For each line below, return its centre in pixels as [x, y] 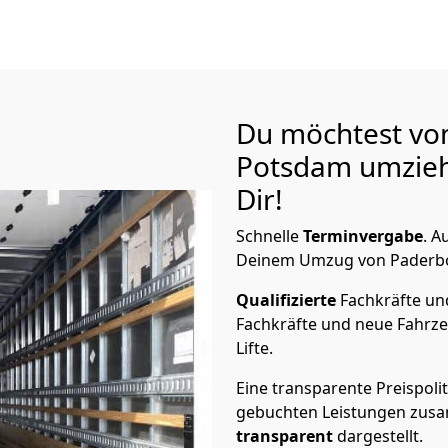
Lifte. [256, 348]
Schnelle [269, 236]
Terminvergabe [363, 236]
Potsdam [297, 166]
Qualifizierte [288, 300]
